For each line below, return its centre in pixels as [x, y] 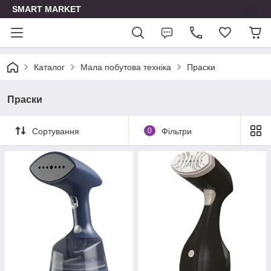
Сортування [56, 131]
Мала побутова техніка [126, 67]
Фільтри [176, 131]
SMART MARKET [47, 9]
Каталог [49, 67]
